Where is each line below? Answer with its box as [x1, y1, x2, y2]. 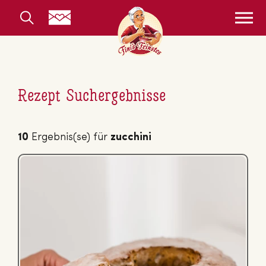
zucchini [110, 132, 151, 143]
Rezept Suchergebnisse [18, 88, 166, 105]
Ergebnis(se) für [28, 132, 110, 143]
